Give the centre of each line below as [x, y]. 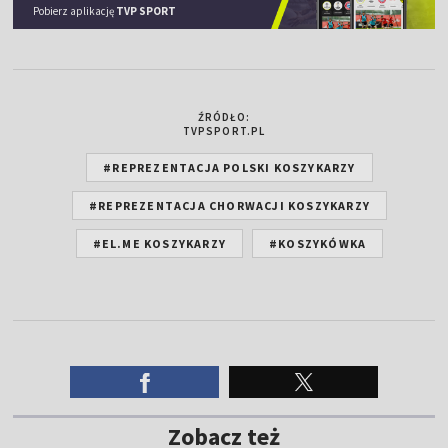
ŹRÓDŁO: [224, 116]
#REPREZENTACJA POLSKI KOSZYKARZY [229, 167]
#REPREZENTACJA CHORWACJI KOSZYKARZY [229, 205]
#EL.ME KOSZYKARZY [159, 243]
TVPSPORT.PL [224, 130]
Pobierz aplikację [75, 10]
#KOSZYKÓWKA [318, 243]
